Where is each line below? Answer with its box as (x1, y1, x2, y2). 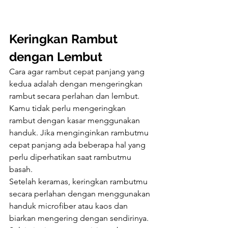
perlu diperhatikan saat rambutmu (9, 152, 133, 162)
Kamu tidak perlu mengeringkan (9, 103, 128, 113)
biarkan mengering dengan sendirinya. (9, 213, 151, 223)
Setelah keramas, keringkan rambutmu (9, 177, 150, 187)
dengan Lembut (9, 49, 102, 65)
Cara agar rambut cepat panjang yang (9, 67, 147, 77)
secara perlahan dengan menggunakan (9, 189, 152, 199)
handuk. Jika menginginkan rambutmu (9, 128, 151, 138)
